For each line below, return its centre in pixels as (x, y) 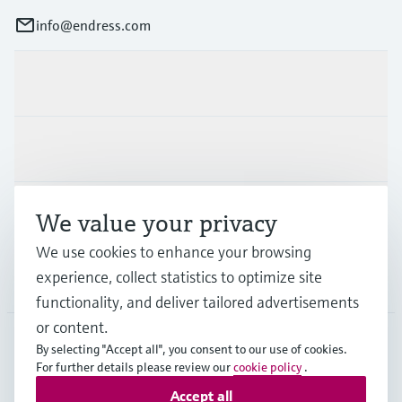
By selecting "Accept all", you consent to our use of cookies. (192, 349)
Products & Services (76, 83)
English (120, 367)
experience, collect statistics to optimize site (179, 277)
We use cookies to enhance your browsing (174, 252)
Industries (46, 149)
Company (44, 280)
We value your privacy (157, 223)
